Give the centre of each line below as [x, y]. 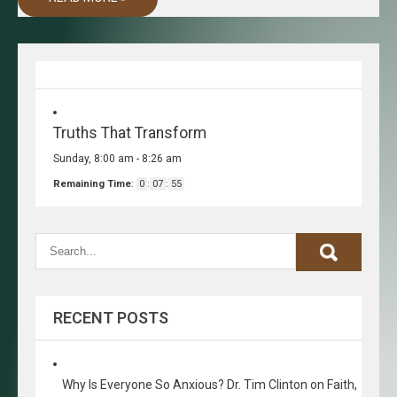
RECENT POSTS [111, 318]
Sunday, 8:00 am [93, 159]
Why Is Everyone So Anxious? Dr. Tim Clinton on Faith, [210, 385]
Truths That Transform [130, 133]
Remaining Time [92, 184]
